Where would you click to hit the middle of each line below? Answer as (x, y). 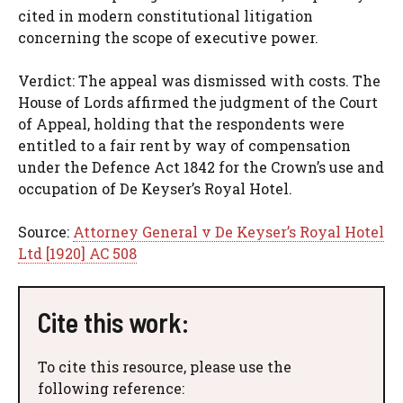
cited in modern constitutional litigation (166, 15)
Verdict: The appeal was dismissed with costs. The (199, 80)
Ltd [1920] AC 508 (77, 253)
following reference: (111, 388)
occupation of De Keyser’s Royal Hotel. (155, 188)
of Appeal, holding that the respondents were (181, 123)
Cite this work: (113, 322)
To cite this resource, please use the (165, 366)
